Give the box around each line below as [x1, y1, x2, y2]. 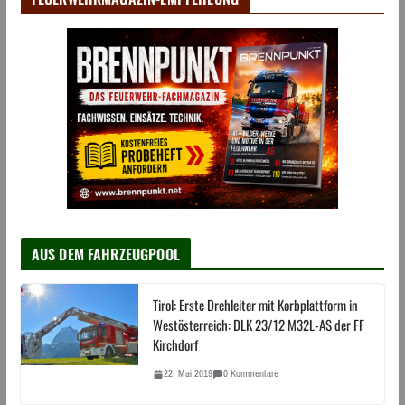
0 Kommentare [222, 364, 278, 383]
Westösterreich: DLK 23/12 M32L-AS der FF [152, 315, 364, 335]
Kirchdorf [152, 334, 198, 355]
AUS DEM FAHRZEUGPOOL [31, 243, 180, 266]
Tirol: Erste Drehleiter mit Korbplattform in [152, 295, 358, 316]
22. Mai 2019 [163, 364, 212, 383]
